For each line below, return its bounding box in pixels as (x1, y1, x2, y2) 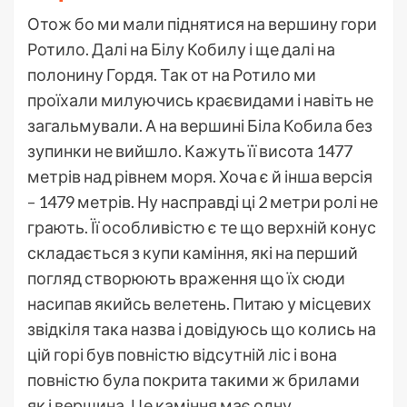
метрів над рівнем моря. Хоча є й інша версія (27, 166, 372, 187)
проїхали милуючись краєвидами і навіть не (27, 90, 373, 111)
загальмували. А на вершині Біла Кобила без (27, 115, 372, 136)
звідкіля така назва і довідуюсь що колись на (27, 319, 376, 340)
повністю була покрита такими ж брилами (27, 370, 360, 391)
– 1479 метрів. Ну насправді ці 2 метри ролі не (27, 192, 378, 213)
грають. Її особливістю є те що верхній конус (27, 217, 376, 238)
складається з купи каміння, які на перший (27, 243, 358, 263)
